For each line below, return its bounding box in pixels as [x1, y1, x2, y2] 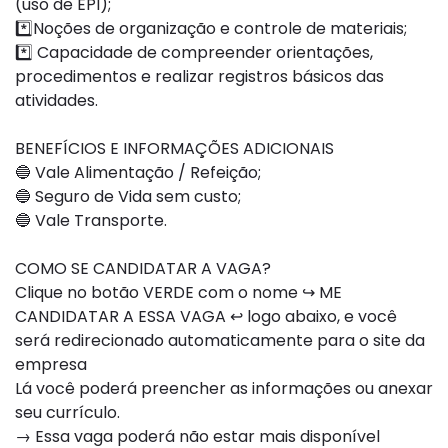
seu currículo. [15, 401, 120, 424]
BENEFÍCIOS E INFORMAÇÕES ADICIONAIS [15, 137, 334, 160]
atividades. [15, 89, 98, 112]
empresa [15, 353, 87, 376]
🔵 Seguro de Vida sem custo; [15, 185, 241, 208]
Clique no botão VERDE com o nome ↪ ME [15, 281, 342, 304]
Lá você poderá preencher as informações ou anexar [15, 377, 433, 400]
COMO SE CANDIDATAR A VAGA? [15, 257, 271, 280]
